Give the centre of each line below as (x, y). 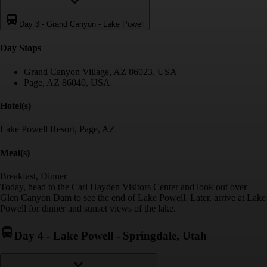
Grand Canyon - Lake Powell (96, 24)
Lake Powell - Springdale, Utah (130, 235)
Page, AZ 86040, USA (67, 82)
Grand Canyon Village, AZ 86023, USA (100, 72)
